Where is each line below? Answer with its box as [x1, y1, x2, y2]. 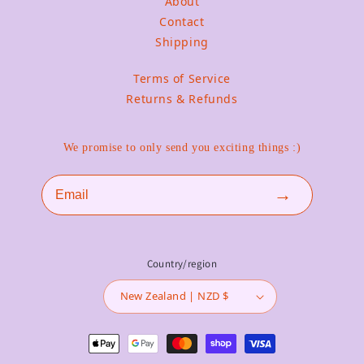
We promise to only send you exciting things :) [63, 141, 301, 154]
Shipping [155, 33, 209, 50]
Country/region [146, 256, 218, 271]
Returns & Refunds [126, 90, 238, 106]
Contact [159, 13, 205, 29]
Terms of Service [133, 70, 231, 86]
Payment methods [181, 325, 301, 344]
